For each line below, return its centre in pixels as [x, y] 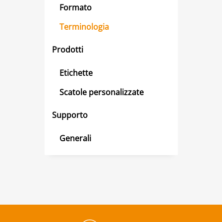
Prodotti [68, 50]
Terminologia [84, 27]
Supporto [70, 115]
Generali [75, 138]
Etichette [76, 73]
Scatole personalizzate [102, 92]
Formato [76, 7]
